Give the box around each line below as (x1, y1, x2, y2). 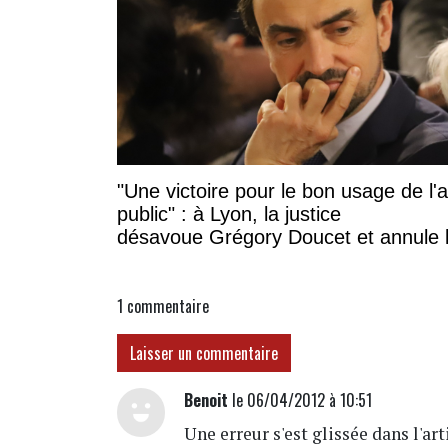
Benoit (184, 388, 229, 413)
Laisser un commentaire (130, 341, 278, 366)
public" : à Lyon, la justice (117, 202, 341, 225)
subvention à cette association (117, 248, 385, 271)
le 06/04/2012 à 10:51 (228, 388, 373, 413)
